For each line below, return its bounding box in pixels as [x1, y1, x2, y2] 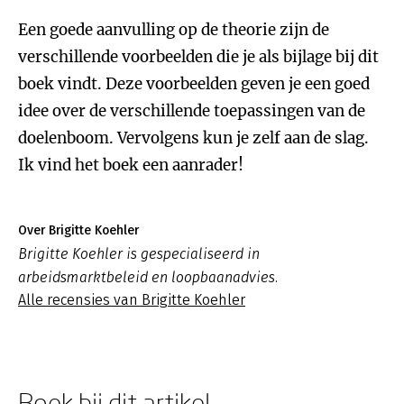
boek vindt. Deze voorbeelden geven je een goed [18, 74, 370, 94]
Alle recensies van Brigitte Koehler [18, 291, 245, 308]
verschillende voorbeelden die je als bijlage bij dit [18, 47, 379, 67]
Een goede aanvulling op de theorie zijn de [18, 20, 329, 40]
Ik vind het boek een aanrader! [18, 155, 243, 175]
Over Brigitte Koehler [18, 223, 139, 238]
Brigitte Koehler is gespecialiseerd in [18, 245, 260, 262]
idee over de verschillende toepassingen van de [18, 101, 365, 121]
